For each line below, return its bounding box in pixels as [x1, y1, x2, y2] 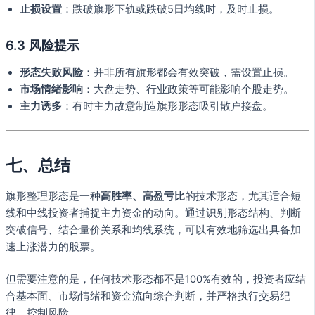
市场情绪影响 [20, 83, 83, 96]
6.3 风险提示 [6, 37, 79, 53]
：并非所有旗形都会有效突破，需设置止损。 [83, 66, 294, 79]
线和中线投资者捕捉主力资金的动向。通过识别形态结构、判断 [6, 206, 301, 219]
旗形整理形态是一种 [6, 189, 101, 202]
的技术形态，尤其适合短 [185, 189, 301, 202]
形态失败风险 [20, 66, 83, 79]
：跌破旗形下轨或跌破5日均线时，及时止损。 [62, 3, 279, 16]
